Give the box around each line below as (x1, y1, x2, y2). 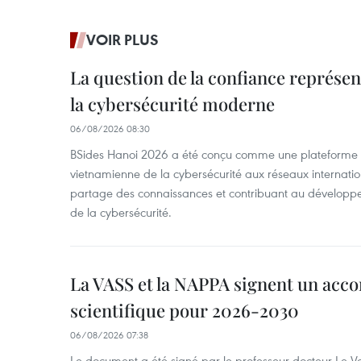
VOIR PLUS (86, 30, 159, 49)
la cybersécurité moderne (70, 92, 275, 116)
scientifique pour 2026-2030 (70, 298, 299, 322)
